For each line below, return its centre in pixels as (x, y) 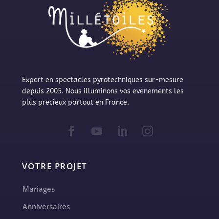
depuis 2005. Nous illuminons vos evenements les (103, 91)
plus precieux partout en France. (75, 103)
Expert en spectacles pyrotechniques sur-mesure (102, 80)
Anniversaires (46, 207)
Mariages (38, 189)
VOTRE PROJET (55, 166)
